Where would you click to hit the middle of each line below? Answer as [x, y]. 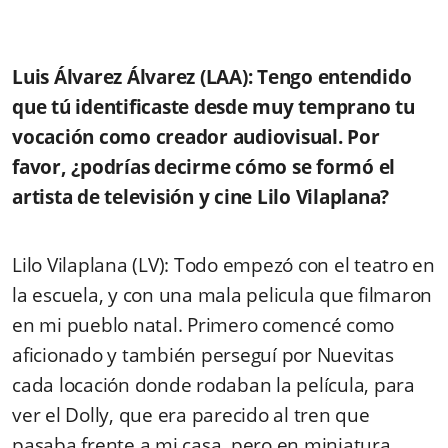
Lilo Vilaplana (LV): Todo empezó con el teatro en [223, 264]
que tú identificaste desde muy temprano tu [213, 106]
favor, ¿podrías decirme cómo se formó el [203, 166]
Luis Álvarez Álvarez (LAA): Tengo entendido [212, 76]
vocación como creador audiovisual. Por [196, 136]
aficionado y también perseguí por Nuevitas [203, 354]
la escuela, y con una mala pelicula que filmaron [222, 294]
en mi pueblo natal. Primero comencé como [203, 324]
